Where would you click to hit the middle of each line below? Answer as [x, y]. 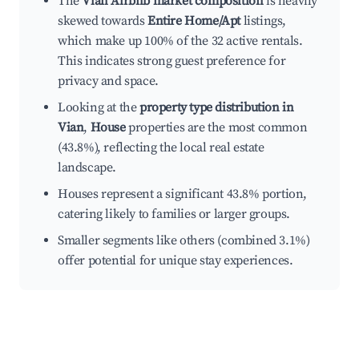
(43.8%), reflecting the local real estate [161, 148]
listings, [263, 21]
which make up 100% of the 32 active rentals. [180, 41]
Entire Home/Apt [194, 21]
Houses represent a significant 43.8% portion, [183, 194]
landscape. [87, 168]
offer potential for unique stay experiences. [175, 261]
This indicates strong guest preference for [172, 61]
